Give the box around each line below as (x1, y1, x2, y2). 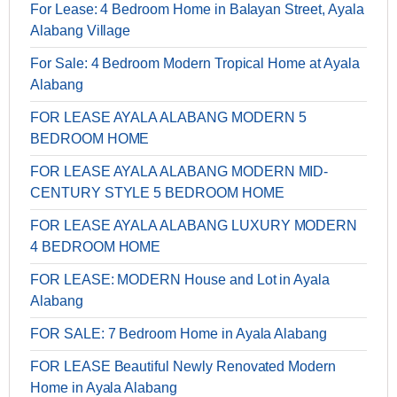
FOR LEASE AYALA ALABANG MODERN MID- (30, 164, 329, 180)
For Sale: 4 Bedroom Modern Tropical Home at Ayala (30, 56, 360, 72)
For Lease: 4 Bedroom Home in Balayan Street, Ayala (30, 2, 364, 18)
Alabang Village (30, 23, 131, 39)
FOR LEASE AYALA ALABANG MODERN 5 (30, 110, 307, 126)
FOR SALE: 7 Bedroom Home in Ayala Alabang (30, 326, 328, 342)
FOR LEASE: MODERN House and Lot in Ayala (30, 272, 331, 288)
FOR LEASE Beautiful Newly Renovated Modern (30, 359, 336, 375)
